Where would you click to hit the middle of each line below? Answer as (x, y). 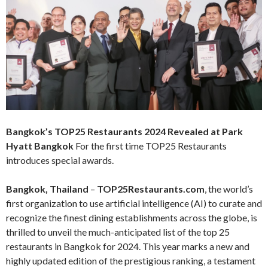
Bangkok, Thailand (47, 189)
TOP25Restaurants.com (151, 189)
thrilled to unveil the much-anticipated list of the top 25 (118, 232)
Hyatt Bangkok (41, 146)
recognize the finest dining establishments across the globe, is (132, 218)
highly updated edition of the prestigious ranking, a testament (131, 261)
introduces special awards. (60, 160)
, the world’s (229, 189)
